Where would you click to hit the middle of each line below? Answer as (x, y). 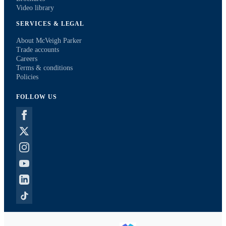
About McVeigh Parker (49, 41)
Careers (27, 59)
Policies (27, 77)
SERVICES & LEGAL (50, 24)
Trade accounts (38, 50)
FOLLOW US (37, 97)
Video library (35, 8)
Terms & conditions (44, 68)
